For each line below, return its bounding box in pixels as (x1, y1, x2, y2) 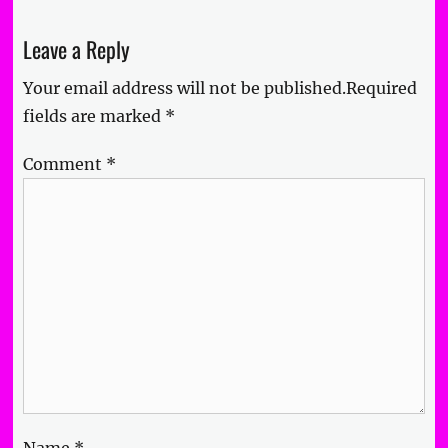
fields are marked (23, 105, 166, 126)
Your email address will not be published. (23, 77, 347, 98)
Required (346, 77, 418, 98)
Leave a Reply (23, 32, 131, 65)
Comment (23, 153, 107, 174)
